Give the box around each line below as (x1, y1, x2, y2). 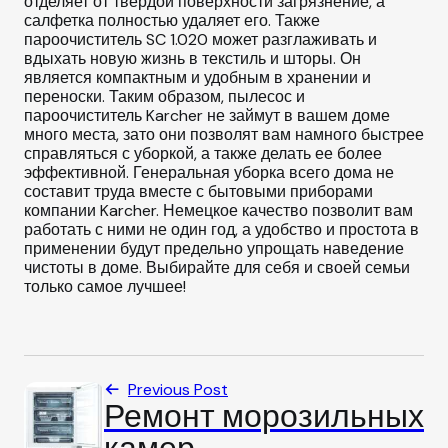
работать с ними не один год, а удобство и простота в (24, 219, 419, 241)
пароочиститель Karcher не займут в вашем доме (24, 105, 390, 127)
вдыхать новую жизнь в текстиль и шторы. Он (24, 48, 361, 70)
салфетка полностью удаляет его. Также (24, 10, 320, 32)
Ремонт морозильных (104, 393, 424, 437)
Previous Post (128, 379, 228, 401)
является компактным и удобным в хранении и (24, 67, 371, 89)
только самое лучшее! (24, 276, 186, 298)
